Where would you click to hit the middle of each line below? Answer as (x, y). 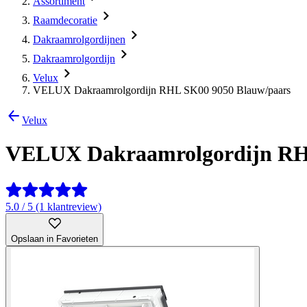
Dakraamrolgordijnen (79, 39)
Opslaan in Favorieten (54, 238)
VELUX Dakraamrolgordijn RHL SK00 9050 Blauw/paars (162, 90)
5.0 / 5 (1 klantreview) (53, 206)
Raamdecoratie (65, 20)
